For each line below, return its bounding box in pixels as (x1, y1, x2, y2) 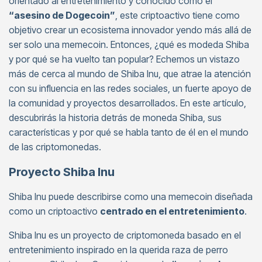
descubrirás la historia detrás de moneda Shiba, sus (9, 112, 222, 123)
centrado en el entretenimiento (100, 205, 244, 217)
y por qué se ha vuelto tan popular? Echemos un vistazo (9, 53, 240, 65)
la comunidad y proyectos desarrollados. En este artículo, (9, 97, 246, 109)
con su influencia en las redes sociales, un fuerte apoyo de (9, 82, 251, 94)
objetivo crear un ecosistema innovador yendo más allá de (9, 24, 251, 36)
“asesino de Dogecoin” (9, 9, 115, 21)
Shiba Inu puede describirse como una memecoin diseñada (9, 191, 253, 202)
